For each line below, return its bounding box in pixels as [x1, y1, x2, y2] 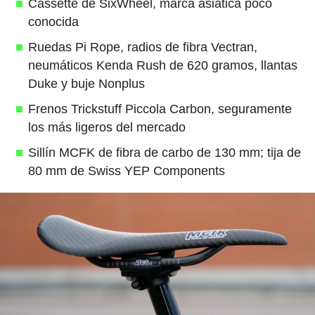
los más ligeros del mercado [27, 120, 186, 135]
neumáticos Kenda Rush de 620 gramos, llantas [27, 58, 297, 73]
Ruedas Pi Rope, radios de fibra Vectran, [27, 40, 257, 55]
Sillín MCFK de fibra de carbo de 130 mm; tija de [27, 146, 301, 160]
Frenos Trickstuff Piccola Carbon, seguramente [27, 102, 292, 117]
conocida [27, 15, 79, 30]
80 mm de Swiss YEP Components [27, 164, 225, 179]
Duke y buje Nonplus [27, 77, 145, 91]
